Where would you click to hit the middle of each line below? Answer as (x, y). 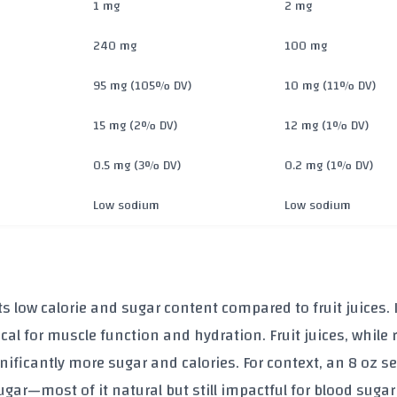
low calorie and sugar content (114, 308)
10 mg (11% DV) (330, 85)
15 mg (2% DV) (135, 125)
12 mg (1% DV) (327, 125)
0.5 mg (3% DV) (137, 165)
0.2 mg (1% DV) (329, 165)
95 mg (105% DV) (142, 85)
